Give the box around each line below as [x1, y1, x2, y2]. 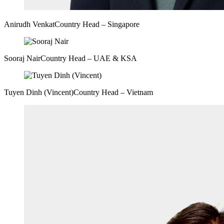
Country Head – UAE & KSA [40, 53, 137, 62]
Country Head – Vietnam [73, 87, 153, 96]
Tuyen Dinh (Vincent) [4, 87, 73, 96]
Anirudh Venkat [4, 19, 54, 28]
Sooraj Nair [4, 53, 40, 62]
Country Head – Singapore [54, 19, 139, 28]
